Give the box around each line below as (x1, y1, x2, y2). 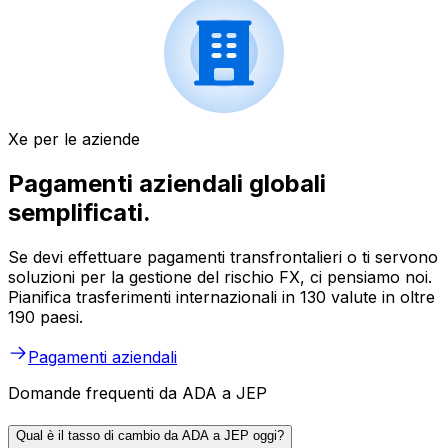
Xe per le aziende (8, 129, 140, 150)
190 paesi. (8, 307, 83, 328)
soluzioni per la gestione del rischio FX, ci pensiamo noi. (8, 267, 432, 288)
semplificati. (8, 198, 151, 228)
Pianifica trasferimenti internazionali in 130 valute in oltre (8, 287, 435, 308)
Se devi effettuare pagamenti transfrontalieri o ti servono (8, 247, 438, 268)
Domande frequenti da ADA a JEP (8, 383, 267, 404)
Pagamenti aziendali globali (8, 169, 326, 199)
